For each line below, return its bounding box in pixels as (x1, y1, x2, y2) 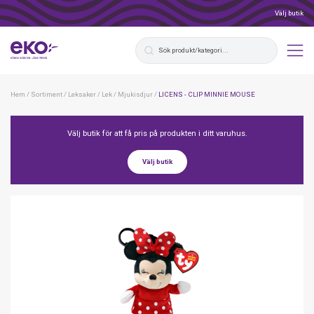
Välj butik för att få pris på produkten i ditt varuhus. (67, 129, 247, 139)
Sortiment (31, 90, 62, 98)
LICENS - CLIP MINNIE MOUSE (158, 90, 255, 98)
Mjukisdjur (118, 90, 153, 98)
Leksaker (68, 90, 96, 98)
